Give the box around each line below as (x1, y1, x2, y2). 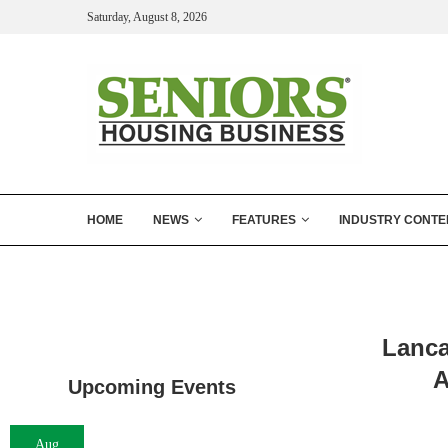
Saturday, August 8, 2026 (87, 9, 207, 24)
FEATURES (232, 213, 296, 227)
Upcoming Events (68, 376, 237, 398)
